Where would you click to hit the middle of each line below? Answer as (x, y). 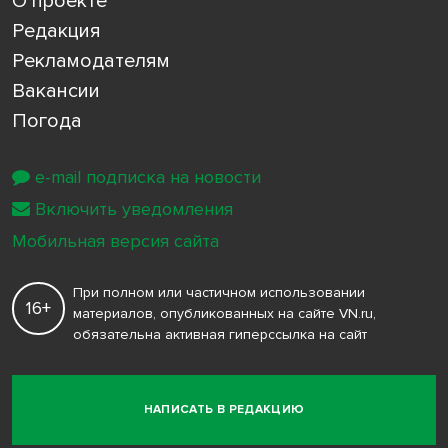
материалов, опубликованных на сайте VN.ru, (224, 313)
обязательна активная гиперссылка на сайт (220, 334)
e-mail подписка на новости (148, 176)
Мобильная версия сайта (115, 240)
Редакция (56, 30)
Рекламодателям (91, 60)
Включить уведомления (134, 208)
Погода (47, 120)
